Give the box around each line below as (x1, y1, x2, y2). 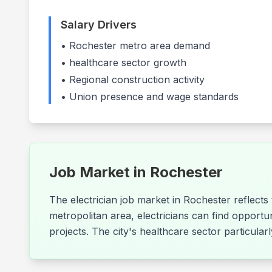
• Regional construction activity (61, 73, 205, 86)
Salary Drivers (61, 18, 137, 31)
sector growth (118, 56, 186, 69)
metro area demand (117, 39, 210, 52)
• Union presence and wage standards (61, 90, 239, 103)
